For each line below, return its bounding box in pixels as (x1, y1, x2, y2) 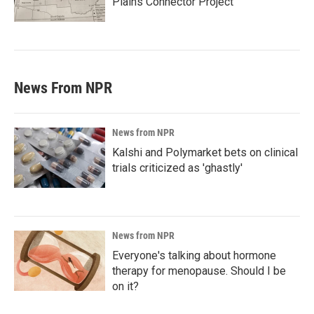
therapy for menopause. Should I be (112, 264, 286, 278)
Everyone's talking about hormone (112, 249, 276, 262)
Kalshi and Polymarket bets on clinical (112, 146, 298, 159)
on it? (112, 280, 139, 293)
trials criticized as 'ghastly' (112, 161, 243, 175)
